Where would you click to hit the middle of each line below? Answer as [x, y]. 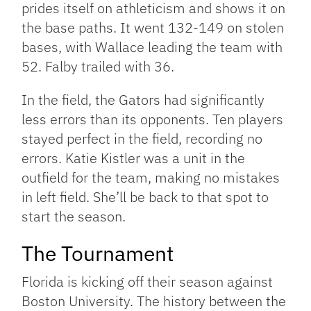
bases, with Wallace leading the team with [152, 47]
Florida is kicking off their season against [148, 281]
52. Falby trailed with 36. [98, 66]
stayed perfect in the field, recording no [142, 138]
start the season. [74, 216]
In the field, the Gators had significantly [143, 99]
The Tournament [98, 253]
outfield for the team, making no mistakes [151, 177]
